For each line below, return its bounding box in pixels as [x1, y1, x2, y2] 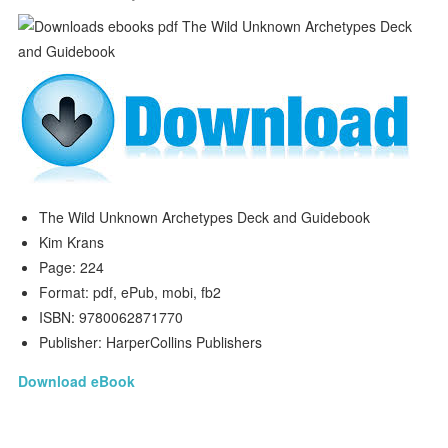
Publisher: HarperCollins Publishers [39, 332, 263, 352]
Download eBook [18, 371, 136, 391]
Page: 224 [39, 257, 105, 277]
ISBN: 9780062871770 [39, 307, 184, 327]
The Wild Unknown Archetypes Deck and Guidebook [39, 207, 371, 227]
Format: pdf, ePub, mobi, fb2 [39, 282, 222, 302]
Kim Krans [39, 232, 105, 252]
